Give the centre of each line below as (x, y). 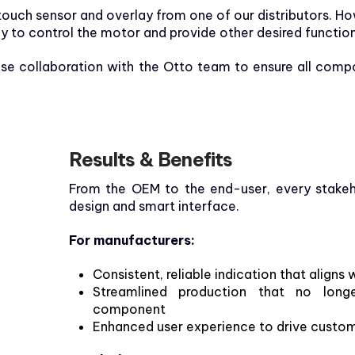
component (129, 309)
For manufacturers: (132, 240)
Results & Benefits (151, 160)
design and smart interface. (154, 206)
